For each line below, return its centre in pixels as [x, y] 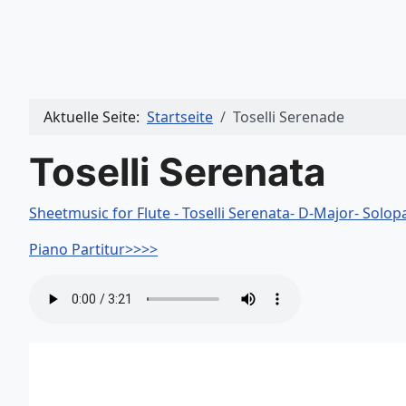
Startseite [180, 117]
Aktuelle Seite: [95, 117]
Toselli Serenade [289, 117]
